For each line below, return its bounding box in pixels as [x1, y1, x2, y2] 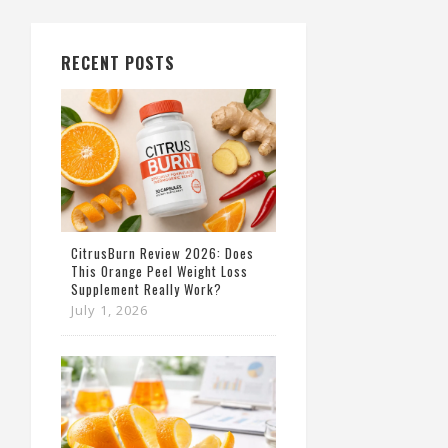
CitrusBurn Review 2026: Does [71, 242, 254, 263]
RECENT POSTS [61, 51, 175, 75]
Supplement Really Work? [71, 278, 222, 299]
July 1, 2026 [71, 300, 148, 319]
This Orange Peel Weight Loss [71, 260, 248, 281]
